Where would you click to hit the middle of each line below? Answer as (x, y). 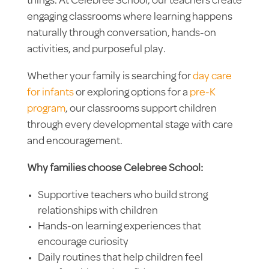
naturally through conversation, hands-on (121, 33)
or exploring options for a (131, 93)
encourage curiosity (83, 242)
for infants (50, 93)
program (46, 109)
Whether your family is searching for (110, 77)
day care (212, 77)
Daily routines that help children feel (120, 258)
